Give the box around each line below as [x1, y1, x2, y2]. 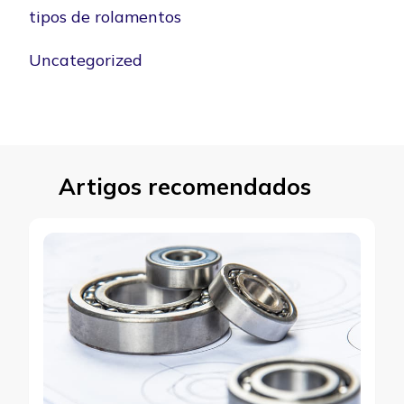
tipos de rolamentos [29, 5, 181, 27]
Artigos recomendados [58, 171, 311, 200]
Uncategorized [29, 49, 142, 70]
